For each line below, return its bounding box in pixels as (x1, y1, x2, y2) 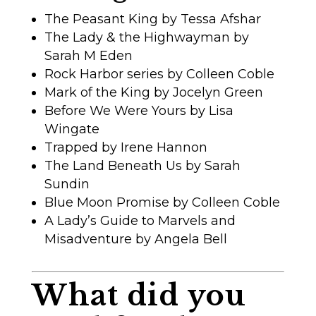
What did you (31, 277, 246, 313)
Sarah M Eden (44, 47, 133, 63)
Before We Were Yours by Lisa (44, 102, 233, 119)
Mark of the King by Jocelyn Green (44, 84, 263, 100)
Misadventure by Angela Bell (44, 231, 227, 247)
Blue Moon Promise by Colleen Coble (44, 194, 280, 210)
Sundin (44, 176, 90, 192)
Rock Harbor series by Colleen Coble (44, 66, 274, 82)
